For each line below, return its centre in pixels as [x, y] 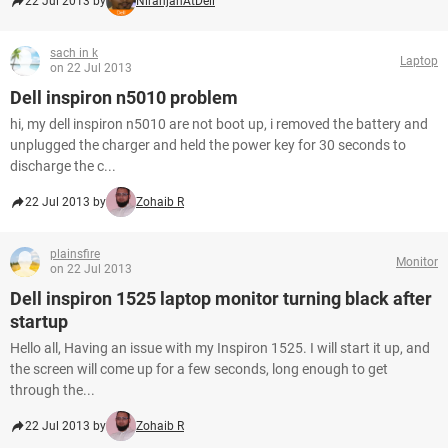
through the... [52, 390]
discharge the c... [63, 166]
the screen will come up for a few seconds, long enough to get [199, 369]
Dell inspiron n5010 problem [124, 97]
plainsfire [75, 254]
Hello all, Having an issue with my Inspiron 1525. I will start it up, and [220, 348]
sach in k [74, 53]
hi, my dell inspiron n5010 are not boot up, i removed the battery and [219, 124]
